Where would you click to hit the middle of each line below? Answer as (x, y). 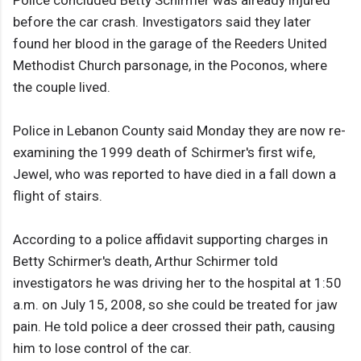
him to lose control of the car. (102, 349)
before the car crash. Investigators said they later (162, 22)
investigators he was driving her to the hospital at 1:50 (177, 283)
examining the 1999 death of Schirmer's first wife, (164, 153)
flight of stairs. (58, 196)
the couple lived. (62, 87)
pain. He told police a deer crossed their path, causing (174, 327)
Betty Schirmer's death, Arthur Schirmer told (145, 261)
